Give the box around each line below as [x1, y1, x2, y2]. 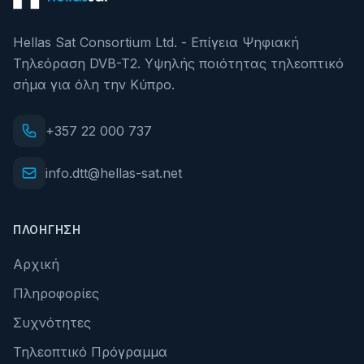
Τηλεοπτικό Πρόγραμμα [13, 344, 167, 360]
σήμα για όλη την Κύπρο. [13, 76, 175, 93]
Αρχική [13, 256, 59, 272]
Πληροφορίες [13, 285, 99, 301]
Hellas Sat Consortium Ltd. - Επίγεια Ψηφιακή [13, 34, 299, 50]
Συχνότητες [13, 314, 91, 331]
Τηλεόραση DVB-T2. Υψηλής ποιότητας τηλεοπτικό [13, 55, 344, 71]
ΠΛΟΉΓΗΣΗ [13, 223, 81, 236]
